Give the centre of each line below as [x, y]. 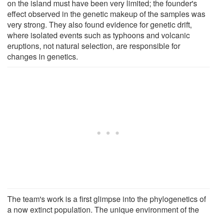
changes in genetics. [43, 57]
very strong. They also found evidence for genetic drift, [100, 25]
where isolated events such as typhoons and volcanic [99, 35]
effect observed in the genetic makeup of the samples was [106, 14]
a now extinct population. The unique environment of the [103, 210]
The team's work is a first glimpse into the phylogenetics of [107, 199]
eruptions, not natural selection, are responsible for [94, 46]
